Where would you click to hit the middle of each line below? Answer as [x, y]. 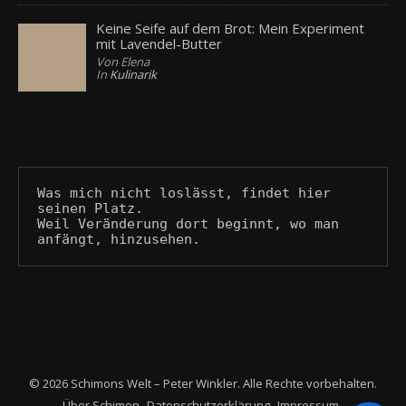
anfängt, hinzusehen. [119, 240]
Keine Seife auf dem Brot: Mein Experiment [231, 29]
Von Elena [123, 62]
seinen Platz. [90, 209]
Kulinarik [134, 75]
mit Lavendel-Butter [159, 44]
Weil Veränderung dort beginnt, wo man [188, 224]
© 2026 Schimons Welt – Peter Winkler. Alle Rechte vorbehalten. [203, 384]
